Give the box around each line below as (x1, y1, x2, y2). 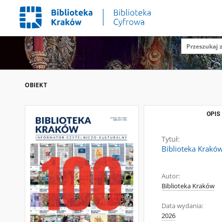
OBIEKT (25, 81, 47, 89)
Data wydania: (162, 202, 203, 210)
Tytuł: (162, 134, 180, 144)
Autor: (162, 172, 180, 180)
